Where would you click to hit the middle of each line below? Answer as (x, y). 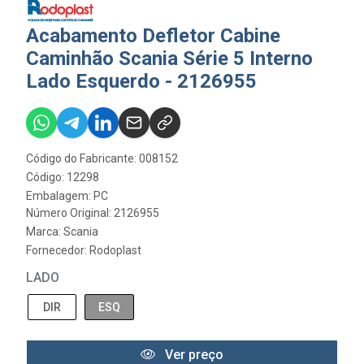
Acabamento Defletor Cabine (153, 36)
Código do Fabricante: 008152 (102, 158)
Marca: (45, 232)
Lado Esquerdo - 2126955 (141, 81)
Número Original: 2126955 (93, 213)
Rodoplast (115, 250)
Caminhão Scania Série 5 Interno (169, 58)
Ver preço (193, 355)
